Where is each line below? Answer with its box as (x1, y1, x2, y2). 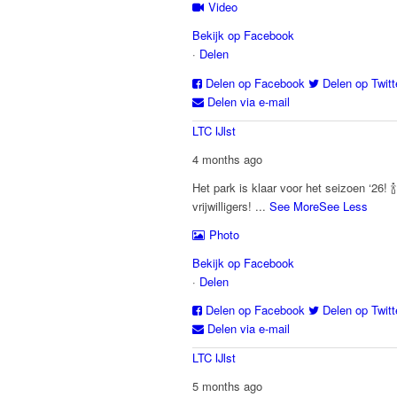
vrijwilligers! (192, 197, 255, 214)
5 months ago (192, 377, 262, 394)
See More (269, 197, 319, 214)
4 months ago (192, 150, 262, 167)
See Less (319, 197, 368, 214)
